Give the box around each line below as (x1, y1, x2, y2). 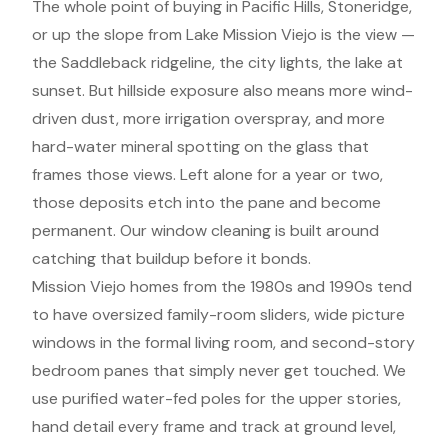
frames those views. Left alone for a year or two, (32, 164, 383, 185)
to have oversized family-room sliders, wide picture (32, 304, 405, 325)
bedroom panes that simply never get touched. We (32, 360, 406, 381)
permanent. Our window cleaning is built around (32, 220, 379, 241)
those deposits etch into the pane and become (32, 192, 381, 213)
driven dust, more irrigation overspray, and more (32, 108, 385, 129)
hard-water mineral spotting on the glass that (32, 136, 369, 157)
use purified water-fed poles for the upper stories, (32, 388, 401, 409)
